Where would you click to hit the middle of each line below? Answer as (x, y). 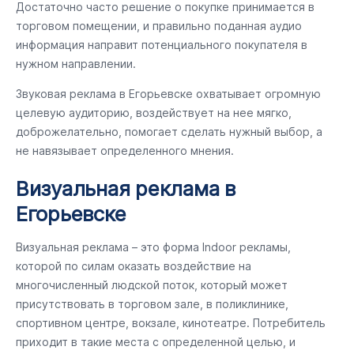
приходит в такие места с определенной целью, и (156, 342)
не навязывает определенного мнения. (125, 151)
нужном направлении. (76, 64)
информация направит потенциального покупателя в (162, 45)
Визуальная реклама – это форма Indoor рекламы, (153, 247)
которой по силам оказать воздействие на (134, 266)
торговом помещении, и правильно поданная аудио (159, 26)
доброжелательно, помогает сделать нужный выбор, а (169, 132)
